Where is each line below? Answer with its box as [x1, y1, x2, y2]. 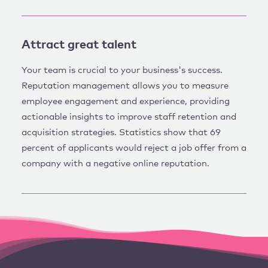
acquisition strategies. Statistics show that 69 [22, 127, 221, 137]
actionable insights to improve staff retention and [22, 112, 236, 121]
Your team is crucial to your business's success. [22, 65, 223, 75]
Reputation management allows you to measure [22, 81, 229, 90]
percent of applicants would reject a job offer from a [22, 143, 246, 153]
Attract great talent [22, 38, 136, 51]
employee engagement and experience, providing [22, 96, 230, 106]
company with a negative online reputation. [22, 159, 209, 168]
